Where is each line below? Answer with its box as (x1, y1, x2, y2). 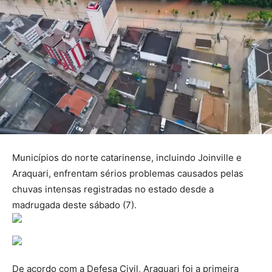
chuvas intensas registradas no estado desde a (12, 183, 214, 195)
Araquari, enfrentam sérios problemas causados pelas (12, 167, 243, 179)
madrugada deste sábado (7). (12, 199, 137, 211)
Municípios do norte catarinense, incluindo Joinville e (12, 151, 242, 163)
